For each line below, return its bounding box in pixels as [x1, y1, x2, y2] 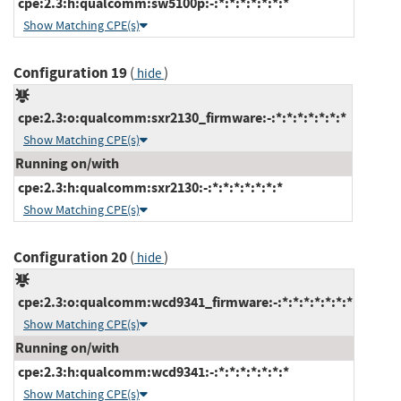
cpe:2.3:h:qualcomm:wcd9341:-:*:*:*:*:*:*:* [15, 362, 289, 381]
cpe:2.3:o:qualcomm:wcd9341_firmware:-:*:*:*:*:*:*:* [15, 292, 353, 311]
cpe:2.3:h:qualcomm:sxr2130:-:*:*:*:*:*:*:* [15, 177, 283, 197]
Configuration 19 [13, 62, 127, 83]
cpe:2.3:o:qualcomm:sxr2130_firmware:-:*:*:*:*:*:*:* [15, 107, 346, 127]
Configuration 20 [13, 246, 127, 268]
